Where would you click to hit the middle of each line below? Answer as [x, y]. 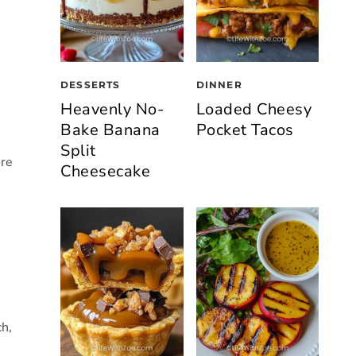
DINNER [219, 85]
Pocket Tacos [245, 130]
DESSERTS [91, 85]
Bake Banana [110, 130]
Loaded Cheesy [253, 110]
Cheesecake [105, 172]
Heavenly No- [112, 110]
